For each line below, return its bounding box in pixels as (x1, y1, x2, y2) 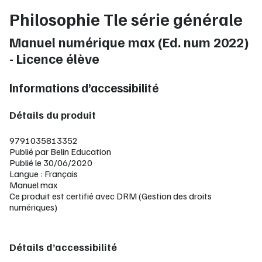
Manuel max (9, 179, 57, 191)
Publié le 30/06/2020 (9, 157, 92, 168)
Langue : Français (9, 168, 78, 180)
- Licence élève (9, 50, 99, 67)
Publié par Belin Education (9, 146, 111, 157)
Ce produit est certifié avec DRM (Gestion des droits (9, 190, 212, 202)
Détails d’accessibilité (9, 240, 117, 253)
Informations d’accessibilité (9, 80, 158, 95)
